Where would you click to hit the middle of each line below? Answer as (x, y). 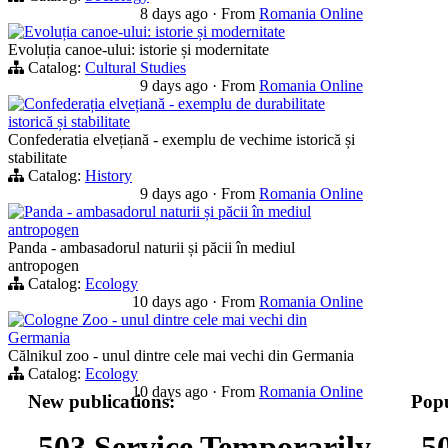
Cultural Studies (135, 67)
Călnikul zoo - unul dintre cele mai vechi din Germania (181, 355)
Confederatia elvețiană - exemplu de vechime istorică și (181, 139)
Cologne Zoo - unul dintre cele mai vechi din (165, 319)
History (108, 175)
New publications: (101, 401)
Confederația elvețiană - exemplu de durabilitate (174, 103)
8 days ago (176, 13)
